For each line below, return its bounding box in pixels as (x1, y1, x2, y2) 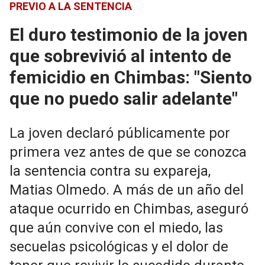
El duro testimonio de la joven (9, 24, 248, 45)
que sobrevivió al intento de (9, 46, 231, 66)
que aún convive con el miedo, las (9, 219, 223, 236)
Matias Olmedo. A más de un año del (9, 182, 244, 198)
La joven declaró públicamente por (9, 125, 230, 141)
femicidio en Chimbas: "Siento (9, 67, 252, 88)
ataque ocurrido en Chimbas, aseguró (9, 201, 248, 217)
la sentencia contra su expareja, (9, 163, 211, 179)
